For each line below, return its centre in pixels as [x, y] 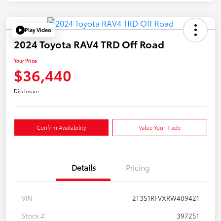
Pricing [138, 167]
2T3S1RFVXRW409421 [166, 198]
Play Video [38, 30]
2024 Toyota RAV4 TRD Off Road [89, 44]
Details [83, 167]
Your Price [25, 60]
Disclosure [26, 91]
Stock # [33, 215]
